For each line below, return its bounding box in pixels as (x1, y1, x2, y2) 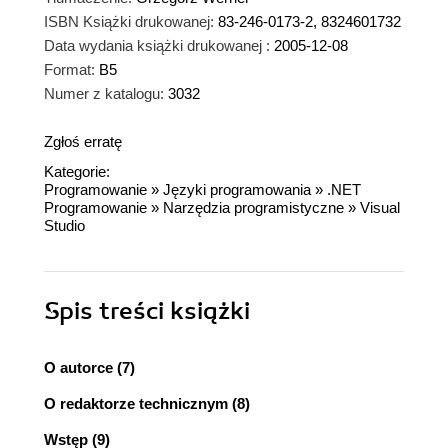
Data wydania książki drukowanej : (44, 37, 270, 55)
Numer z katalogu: (44, 85, 164, 103)
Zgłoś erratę (44, 133, 122, 151)
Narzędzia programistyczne (163, 199, 344, 217)
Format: (44, 61, 95, 79)
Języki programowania (163, 181, 311, 199)
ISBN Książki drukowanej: (44, 13, 214, 31)
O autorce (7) (44, 359, 135, 377)
